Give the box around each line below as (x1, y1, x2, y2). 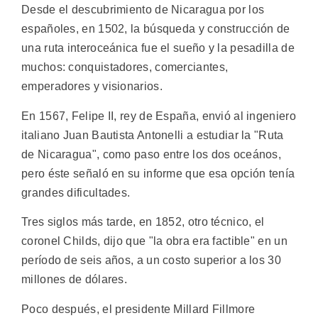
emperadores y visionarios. (21, 80, 163, 93)
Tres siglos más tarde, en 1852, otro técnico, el (21, 216, 265, 229)
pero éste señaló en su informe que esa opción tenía (21, 167, 295, 180)
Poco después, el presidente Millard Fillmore (21, 302, 256, 315)
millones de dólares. (21, 273, 128, 286)
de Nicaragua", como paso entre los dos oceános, (21, 148, 282, 160)
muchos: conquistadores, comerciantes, (21, 61, 229, 74)
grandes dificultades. (21, 186, 131, 199)
